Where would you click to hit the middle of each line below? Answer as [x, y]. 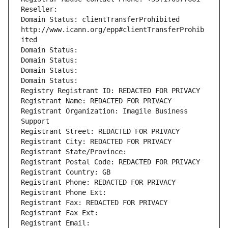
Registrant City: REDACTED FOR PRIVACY [96, 142]
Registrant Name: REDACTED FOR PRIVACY [96, 101]
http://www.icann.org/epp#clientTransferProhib [112, 30]
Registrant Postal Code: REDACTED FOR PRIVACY [110, 162]
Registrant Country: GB [66, 172]
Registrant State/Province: [76, 152]
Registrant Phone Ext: [64, 193]
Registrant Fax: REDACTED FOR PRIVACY [94, 203]
